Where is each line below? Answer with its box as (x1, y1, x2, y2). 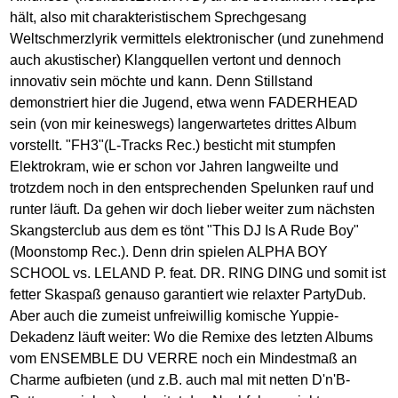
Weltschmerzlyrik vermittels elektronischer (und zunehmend (10, 30, 385, 46)
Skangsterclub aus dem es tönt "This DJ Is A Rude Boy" (10, 222, 360, 238)
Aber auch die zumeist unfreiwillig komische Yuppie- (10, 307, 339, 323)
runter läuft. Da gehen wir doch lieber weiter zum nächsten (10, 201, 376, 217)
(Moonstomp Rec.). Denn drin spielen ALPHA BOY (10, 243, 329, 259)
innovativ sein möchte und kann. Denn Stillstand (10, 73, 314, 89)
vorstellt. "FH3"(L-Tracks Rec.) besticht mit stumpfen (10, 137, 337, 153)
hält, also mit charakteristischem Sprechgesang (10, 9, 307, 25)
